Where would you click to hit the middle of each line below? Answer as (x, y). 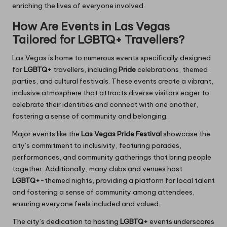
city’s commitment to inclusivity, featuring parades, (97, 146)
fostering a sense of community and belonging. (90, 116)
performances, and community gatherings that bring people (112, 157)
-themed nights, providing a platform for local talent (127, 181)
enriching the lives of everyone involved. (79, 6)
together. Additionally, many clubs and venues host (97, 169)
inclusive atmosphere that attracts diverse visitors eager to (111, 93)
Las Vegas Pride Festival (121, 134)
